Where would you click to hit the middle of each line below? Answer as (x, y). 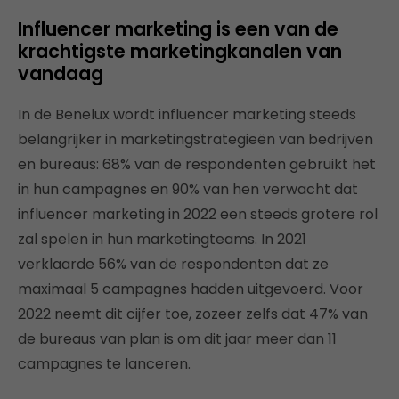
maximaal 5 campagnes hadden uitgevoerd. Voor (191, 289)
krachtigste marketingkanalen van (180, 51)
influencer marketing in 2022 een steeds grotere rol (198, 214)
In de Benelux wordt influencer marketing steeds (187, 114)
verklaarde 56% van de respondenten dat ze (173, 264)
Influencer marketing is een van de (178, 29)
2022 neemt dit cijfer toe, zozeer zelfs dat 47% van (193, 314)
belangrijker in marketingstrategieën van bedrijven (195, 139)
